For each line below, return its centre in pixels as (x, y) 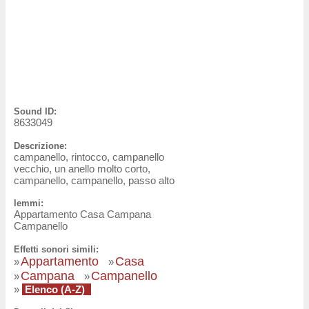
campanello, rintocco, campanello (89, 157)
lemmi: (29, 203)
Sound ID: (35, 111)
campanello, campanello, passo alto (94, 180)
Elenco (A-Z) (55, 289)
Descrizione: (40, 146)
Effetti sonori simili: (56, 249)
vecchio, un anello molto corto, (82, 168)
